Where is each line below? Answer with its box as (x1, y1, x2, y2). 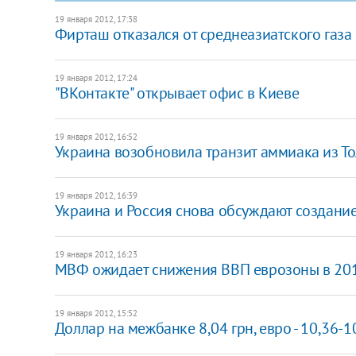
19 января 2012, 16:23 (54, 248, 137, 260)
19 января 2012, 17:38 (54, 13, 137, 25)
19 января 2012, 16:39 (54, 189, 137, 201)
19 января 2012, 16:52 (54, 130, 137, 142)
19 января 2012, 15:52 (54, 307, 137, 319)
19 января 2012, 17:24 (54, 72, 137, 83)
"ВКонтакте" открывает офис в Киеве (54, 82, 300, 103)
